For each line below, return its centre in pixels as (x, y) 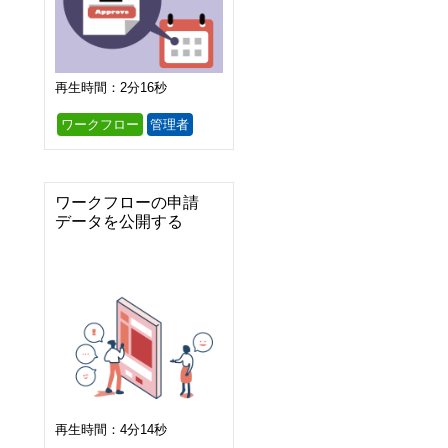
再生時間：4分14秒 (111, 429)
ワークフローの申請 (127, 202)
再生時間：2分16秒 (111, 87)
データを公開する (119, 221)
